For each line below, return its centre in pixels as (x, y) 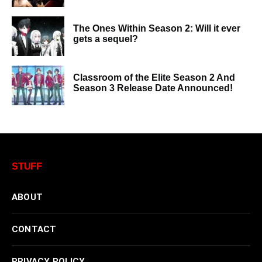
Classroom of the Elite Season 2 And (154, 77)
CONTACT (34, 229)
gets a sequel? (106, 39)
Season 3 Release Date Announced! (153, 88)
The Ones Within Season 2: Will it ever (157, 28)
